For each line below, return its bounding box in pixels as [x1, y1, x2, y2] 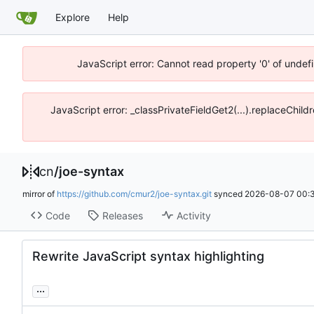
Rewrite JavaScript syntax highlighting [32, 249, 264, 264]
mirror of [22, 189, 57, 199]
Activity [176, 209, 211, 221]
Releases [102, 209, 143, 221]
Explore [55, 11, 90, 23]
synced [212, 189, 245, 199]
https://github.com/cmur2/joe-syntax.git [57, 189, 212, 199]
